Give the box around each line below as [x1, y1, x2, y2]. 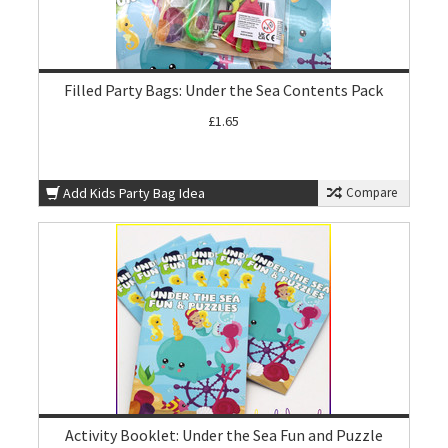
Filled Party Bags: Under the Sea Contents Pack [64, 80, 384, 100]
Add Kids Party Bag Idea [63, 184, 206, 202]
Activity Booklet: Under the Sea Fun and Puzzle [64, 425, 383, 445]
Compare [342, 184, 397, 201]
